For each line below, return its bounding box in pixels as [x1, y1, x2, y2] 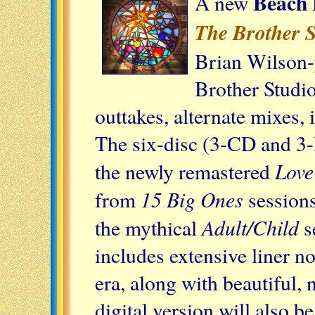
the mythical [95, 213, 202, 241]
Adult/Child [202, 212, 299, 241]
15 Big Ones [141, 184, 243, 213]
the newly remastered [95, 157, 275, 185]
